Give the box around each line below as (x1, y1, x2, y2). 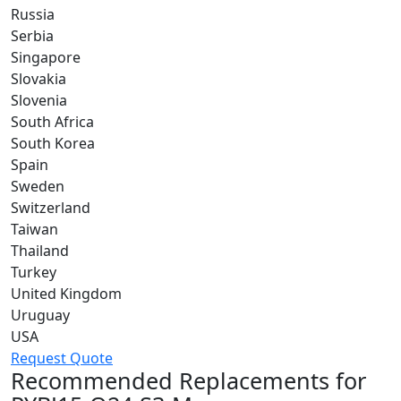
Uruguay (11, 305, 70, 325)
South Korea (11, 133, 95, 153)
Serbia (11, 26, 54, 46)
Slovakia (11, 69, 66, 89)
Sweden (11, 176, 64, 196)
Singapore (11, 47, 81, 67)
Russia (11, 4, 55, 24)
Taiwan (11, 219, 58, 239)
